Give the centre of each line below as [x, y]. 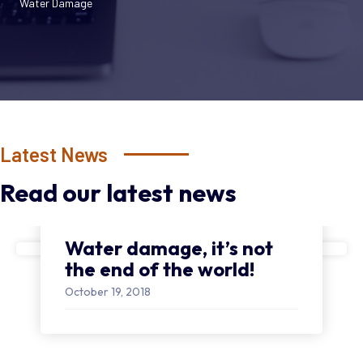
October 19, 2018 [108, 291]
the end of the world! [160, 269]
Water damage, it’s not [169, 248]
